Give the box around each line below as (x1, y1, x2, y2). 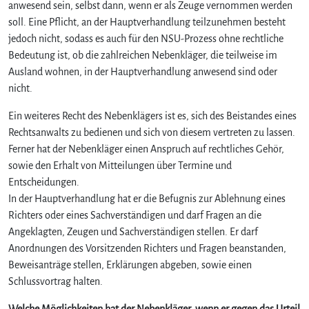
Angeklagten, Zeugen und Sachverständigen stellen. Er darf (8, 226, 258, 237)
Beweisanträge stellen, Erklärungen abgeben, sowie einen (8, 259, 252, 270)
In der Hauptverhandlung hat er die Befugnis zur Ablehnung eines (8, 192, 286, 204)
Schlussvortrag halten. (8, 275, 103, 287)
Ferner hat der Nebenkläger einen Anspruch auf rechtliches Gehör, (8, 143, 284, 154)
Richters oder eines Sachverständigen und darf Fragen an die (8, 209, 261, 221)
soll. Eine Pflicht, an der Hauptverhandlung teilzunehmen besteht (8, 16, 286, 28)
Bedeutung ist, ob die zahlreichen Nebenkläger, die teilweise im (8, 49, 277, 61)
